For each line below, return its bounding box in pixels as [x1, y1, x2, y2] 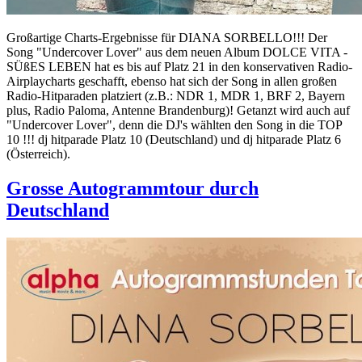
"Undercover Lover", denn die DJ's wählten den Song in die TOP [6, 117, 342, 132]
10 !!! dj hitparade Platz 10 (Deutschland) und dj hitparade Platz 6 [6, 132, 341, 146]
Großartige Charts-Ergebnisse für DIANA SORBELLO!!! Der [6, 30, 327, 44]
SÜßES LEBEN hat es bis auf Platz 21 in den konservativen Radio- [6, 59, 352, 74]
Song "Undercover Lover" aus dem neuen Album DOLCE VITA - [6, 44, 347, 59]
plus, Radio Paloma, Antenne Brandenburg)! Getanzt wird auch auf [6, 103, 350, 117]
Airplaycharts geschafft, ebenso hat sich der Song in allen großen [6, 74, 337, 88]
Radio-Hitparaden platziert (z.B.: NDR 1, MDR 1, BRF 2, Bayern [6, 88, 345, 103]
